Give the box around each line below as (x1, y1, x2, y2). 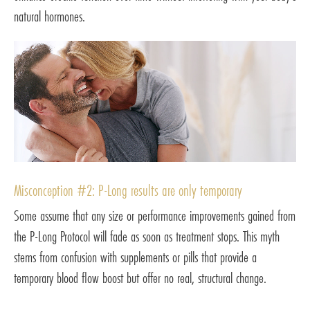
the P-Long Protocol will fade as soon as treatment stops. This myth (14, 226, 280, 246)
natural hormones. (14, 6, 85, 26)
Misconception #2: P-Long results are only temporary (14, 179, 242, 201)
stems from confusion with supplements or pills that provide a (14, 246, 257, 267)
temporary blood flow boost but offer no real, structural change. (14, 267, 266, 288)
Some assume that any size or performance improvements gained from (14, 205, 295, 226)
